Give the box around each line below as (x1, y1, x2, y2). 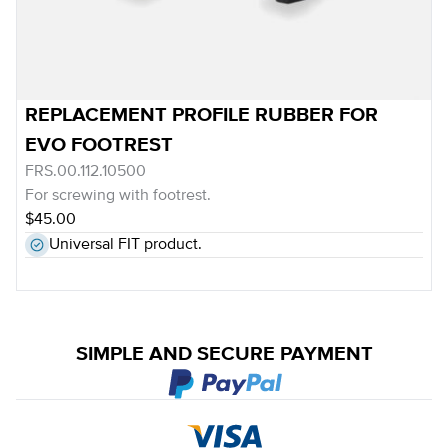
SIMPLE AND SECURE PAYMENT (75, 344, 373, 364)
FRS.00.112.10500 (25, 164, 146, 180)
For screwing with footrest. (25, 188, 211, 204)
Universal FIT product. (49, 237, 202, 253)
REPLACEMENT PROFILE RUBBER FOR (25, 105, 378, 125)
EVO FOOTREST (25, 135, 173, 155)
